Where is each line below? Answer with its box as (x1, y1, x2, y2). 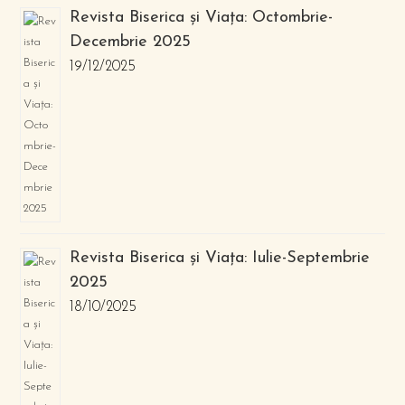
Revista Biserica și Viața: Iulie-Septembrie (70, 250, 371, 267)
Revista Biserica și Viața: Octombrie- (70, 9, 334, 26)
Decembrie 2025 (70, 33, 192, 51)
